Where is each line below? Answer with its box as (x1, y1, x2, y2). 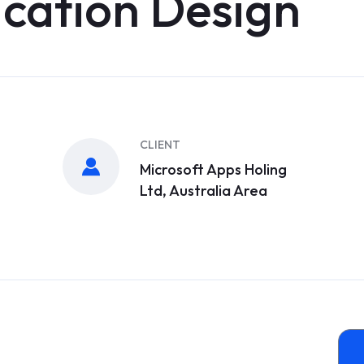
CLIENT (140, 137, 181, 152)
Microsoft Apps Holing (140, 160, 288, 179)
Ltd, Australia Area (140, 181, 268, 200)
